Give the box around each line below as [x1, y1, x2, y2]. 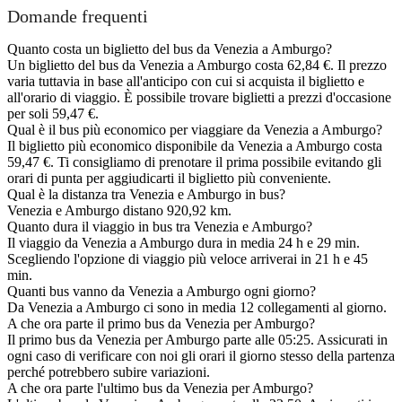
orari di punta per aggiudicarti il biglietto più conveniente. [7, 170, 331, 187]
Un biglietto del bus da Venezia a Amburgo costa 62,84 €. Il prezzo [7, 57, 387, 74]
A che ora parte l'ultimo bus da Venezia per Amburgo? [7, 380, 313, 397]
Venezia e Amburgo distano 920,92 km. [7, 203, 232, 219]
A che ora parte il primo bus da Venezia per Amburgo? [7, 316, 315, 332]
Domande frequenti [7, 5, 148, 26]
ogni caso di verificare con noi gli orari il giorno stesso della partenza [7, 348, 395, 364]
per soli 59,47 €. [7, 106, 99, 122]
